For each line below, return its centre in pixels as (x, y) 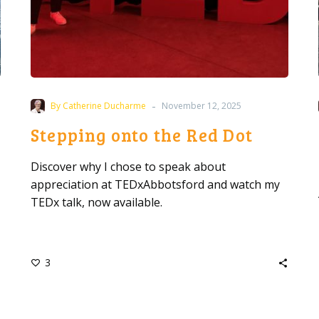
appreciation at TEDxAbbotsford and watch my (155, 184)
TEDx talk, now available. (96, 202)
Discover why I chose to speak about (128, 167)
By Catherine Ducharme (98, 106)
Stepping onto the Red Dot (142, 135)
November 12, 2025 (202, 106)
